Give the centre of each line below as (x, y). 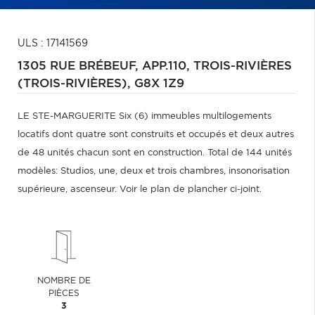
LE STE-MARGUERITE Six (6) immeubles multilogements (144, 116)
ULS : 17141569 (53, 44)
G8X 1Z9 (159, 84)
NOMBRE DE (64, 281)
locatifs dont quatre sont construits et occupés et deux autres (156, 135)
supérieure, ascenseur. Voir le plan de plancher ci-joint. (140, 189)
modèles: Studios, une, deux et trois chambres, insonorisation (154, 171)
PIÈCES (64, 293)
